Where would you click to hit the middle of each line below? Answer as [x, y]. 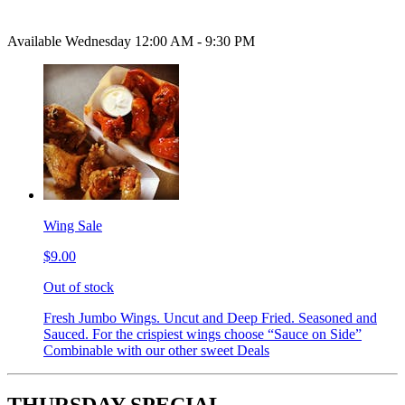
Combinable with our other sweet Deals [156, 350]
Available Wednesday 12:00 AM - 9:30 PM [131, 41]
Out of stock [79, 287]
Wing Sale [73, 225]
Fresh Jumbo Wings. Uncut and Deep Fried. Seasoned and [210, 317]
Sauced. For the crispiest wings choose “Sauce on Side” [202, 334]
